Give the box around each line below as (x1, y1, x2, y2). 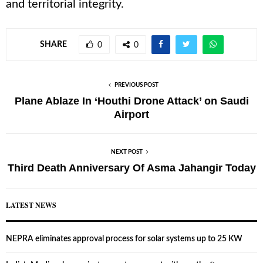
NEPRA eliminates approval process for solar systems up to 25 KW (6, 235, 242, 244)
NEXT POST (111, 149, 143, 156)
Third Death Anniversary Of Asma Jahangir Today (7, 162, 256, 174)
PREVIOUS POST (114, 82, 159, 89)
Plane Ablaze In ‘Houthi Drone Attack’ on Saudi (14, 95, 249, 107)
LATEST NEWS (6, 200, 56, 211)
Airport (114, 109, 149, 121)
